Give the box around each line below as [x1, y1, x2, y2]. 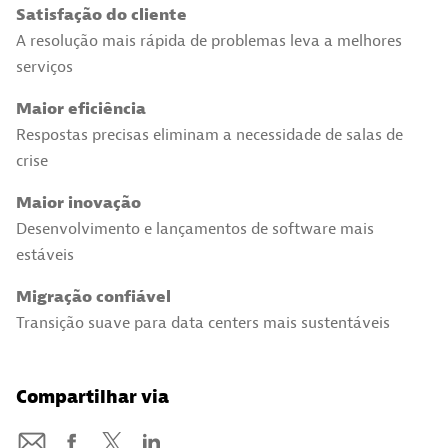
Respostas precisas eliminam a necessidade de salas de [16, 124, 403, 145]
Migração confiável [16, 286, 171, 307]
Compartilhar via [16, 385, 169, 409]
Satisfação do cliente [16, 4, 187, 25]
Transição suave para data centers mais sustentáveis [16, 312, 390, 333]
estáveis [16, 244, 74, 265]
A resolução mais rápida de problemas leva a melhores [16, 30, 402, 51]
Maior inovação [16, 192, 141, 213]
